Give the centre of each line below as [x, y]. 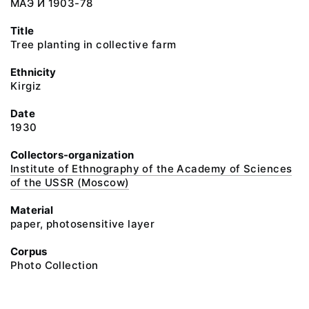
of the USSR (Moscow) [70, 182]
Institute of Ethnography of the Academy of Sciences [151, 169]
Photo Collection [54, 265]
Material [32, 210]
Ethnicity [33, 72]
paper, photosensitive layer [83, 224]
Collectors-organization [72, 155]
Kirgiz [26, 86]
